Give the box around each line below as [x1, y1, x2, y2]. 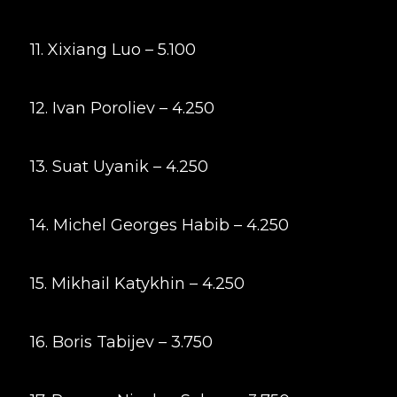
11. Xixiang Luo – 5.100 [29, 40, 196, 59]
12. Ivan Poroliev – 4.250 [29, 98, 214, 118]
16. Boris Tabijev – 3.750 [29, 332, 213, 352]
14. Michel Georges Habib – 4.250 [29, 215, 289, 235]
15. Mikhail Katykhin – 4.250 [29, 274, 245, 293]
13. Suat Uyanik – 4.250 [29, 157, 208, 176]
